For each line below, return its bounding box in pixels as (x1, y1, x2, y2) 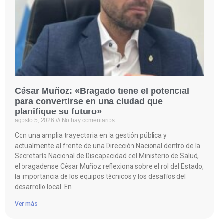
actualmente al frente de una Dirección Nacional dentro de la (15, 141, 200, 150)
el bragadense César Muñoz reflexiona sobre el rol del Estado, (15, 162, 204, 170)
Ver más (15, 200, 38, 207)
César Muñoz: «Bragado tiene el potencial (15, 86, 189, 96)
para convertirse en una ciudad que (15, 96, 163, 106)
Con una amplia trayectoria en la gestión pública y (15, 131, 167, 139)
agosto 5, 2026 (15, 116, 56, 124)
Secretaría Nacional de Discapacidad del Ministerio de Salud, (15, 152, 199, 160)
